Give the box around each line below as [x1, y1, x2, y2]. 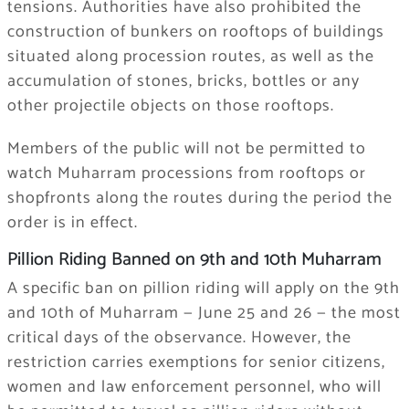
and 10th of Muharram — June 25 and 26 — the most [6, 299, 401, 328]
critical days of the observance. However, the [6, 324, 351, 352]
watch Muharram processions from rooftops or [6, 160, 366, 188]
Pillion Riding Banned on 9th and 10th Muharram [6, 245, 382, 276]
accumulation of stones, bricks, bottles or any [6, 68, 360, 96]
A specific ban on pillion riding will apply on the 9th [6, 275, 400, 303]
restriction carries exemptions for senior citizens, [6, 349, 385, 377]
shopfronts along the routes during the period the [6, 184, 393, 213]
